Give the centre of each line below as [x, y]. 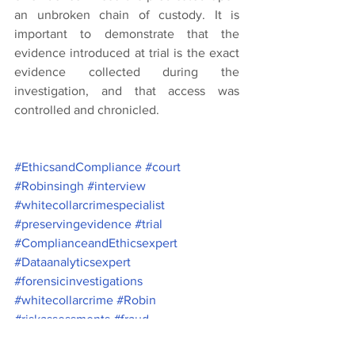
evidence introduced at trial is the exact [127, 52]
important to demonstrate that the [127, 33]
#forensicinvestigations [78, 281]
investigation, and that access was [127, 90]
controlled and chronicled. [87, 109]
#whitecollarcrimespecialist [90, 204]
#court [163, 166]
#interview [116, 185]
